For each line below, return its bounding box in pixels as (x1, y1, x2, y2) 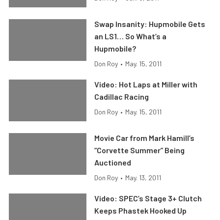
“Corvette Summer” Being (94, 145, 185, 155)
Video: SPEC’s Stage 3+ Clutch (94, 193, 202, 203)
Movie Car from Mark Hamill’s (94, 133, 195, 143)
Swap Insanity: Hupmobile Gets (94, 19, 206, 29)
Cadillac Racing (94, 92, 149, 102)
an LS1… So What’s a (94, 31, 167, 41)
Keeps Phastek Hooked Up (94, 206, 187, 216)
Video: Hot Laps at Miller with (94, 80, 198, 89)
